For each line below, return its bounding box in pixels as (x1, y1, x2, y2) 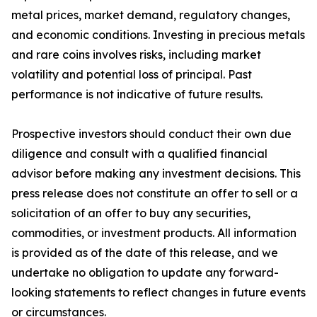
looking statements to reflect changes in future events (11, 285, 306, 299)
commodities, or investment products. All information (11, 226, 296, 240)
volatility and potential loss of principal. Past (11, 67, 252, 81)
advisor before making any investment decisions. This (11, 166, 301, 180)
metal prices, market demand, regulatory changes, (11, 8, 290, 22)
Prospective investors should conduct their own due (11, 127, 292, 141)
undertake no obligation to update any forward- (11, 265, 279, 279)
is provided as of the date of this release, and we (11, 246, 278, 260)
